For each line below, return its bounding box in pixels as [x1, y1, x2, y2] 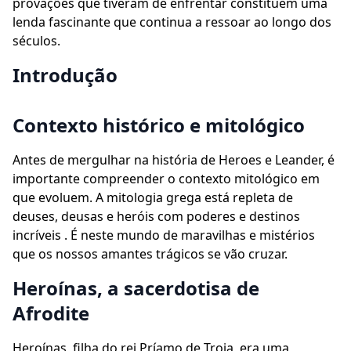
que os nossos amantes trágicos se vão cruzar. [13, 245, 288, 262]
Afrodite [13, 300, 89, 326]
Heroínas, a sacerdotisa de [13, 275, 259, 301]
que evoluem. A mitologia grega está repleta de [13, 189, 293, 206]
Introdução [13, 62, 118, 88]
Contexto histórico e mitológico [13, 112, 305, 138]
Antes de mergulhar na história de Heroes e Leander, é [13, 151, 335, 168]
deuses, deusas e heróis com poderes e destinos [13, 208, 300, 225]
